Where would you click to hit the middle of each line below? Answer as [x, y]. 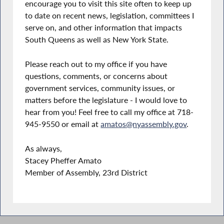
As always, [44, 148]
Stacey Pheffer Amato [63, 160]
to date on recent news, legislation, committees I [110, 16]
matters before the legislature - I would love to [106, 100]
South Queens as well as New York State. [97, 40]
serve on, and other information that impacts [104, 28]
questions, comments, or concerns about [96, 76]
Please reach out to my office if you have [96, 64]
